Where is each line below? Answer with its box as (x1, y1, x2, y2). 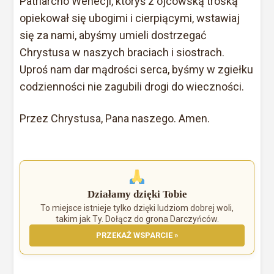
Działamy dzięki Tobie (87, 188, 187, 200)
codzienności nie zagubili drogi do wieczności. (20, 80, 245, 93)
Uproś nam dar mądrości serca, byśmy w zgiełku (20, 62, 254, 76)
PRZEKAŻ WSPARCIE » (95, 230, 179, 240)
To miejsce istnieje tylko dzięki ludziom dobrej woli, (40, 202, 234, 213)
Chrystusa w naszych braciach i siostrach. (20, 45, 225, 59)
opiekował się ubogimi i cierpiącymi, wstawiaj (20, 11, 240, 24)
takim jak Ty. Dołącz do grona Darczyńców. (55, 213, 219, 224)
